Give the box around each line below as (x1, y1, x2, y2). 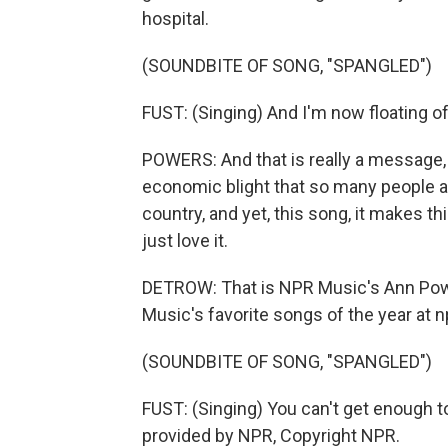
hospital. (142, 8, 209, 29)
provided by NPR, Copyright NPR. (142, 425, 400, 446)
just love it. (142, 230, 228, 251)
